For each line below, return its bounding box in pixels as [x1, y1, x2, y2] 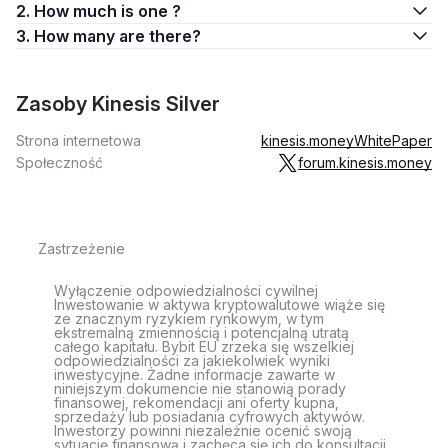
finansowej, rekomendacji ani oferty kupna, [54, 394, 339, 411]
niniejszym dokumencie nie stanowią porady [54, 380, 346, 397]
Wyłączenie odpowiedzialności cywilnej [54, 282, 318, 299]
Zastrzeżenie [38, 240, 125, 257]
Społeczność [16, 154, 103, 171]
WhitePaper [354, 132, 432, 149]
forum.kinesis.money [298, 154, 432, 171]
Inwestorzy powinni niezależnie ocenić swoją [54, 422, 352, 439]
